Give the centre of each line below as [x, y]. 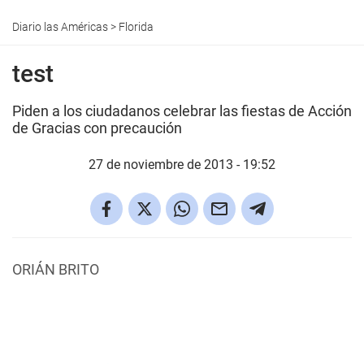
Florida [136, 27]
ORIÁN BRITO [56, 269]
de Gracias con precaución [97, 128]
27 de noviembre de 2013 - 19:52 [182, 165]
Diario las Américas [60, 27]
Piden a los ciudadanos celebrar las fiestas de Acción [182, 111]
